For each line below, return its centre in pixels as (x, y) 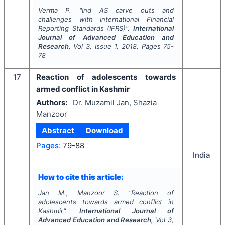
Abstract (58, 130)
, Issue (102, 46)
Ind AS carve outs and (128, 10)
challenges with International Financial (106, 19)
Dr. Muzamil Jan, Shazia (115, 102)
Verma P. (55, 10)
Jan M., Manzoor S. (79, 193)
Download (104, 130)
